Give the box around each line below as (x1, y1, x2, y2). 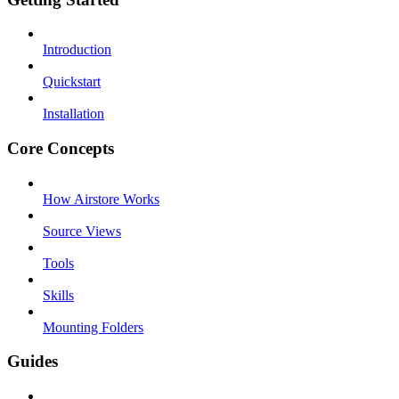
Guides (7, 352, 58, 371)
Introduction (43, 42, 111, 58)
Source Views (43, 223, 121, 239)
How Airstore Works (43, 191, 159, 207)
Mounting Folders (43, 319, 143, 335)
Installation (43, 106, 104, 122)
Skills (43, 287, 74, 303)
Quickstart (43, 74, 101, 90)
